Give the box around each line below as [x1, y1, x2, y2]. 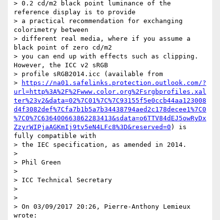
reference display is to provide [14, 8, 136, 16]
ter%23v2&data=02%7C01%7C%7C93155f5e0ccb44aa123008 [14, 97, 206, 105]
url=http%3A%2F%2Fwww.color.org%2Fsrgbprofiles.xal [14, 88, 206, 96]
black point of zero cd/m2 [14, 44, 112, 52]
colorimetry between [14, 26, 88, 34]
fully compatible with [14, 132, 96, 140]
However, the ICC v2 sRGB [14, 61, 108, 69]
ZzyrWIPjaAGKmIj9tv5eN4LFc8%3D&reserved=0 [14, 123, 171, 131]
